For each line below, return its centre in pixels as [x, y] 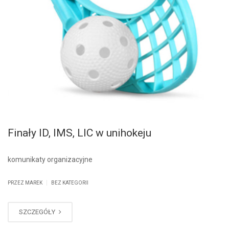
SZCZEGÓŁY [38, 212]
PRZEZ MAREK [26, 183]
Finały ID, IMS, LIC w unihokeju [79, 133]
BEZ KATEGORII [70, 183]
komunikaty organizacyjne [50, 160]
